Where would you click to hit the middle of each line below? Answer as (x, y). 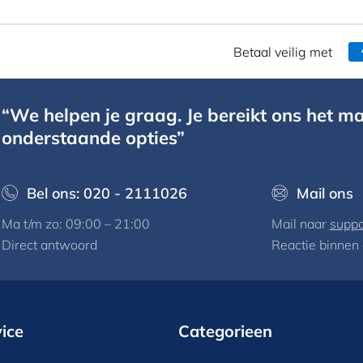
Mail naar (300, 224)
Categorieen (225, 331)
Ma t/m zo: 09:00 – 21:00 (76, 224)
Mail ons (325, 194)
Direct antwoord (50, 245)
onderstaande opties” (94, 138)
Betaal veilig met (283, 52)
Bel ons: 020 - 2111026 (107, 194)
